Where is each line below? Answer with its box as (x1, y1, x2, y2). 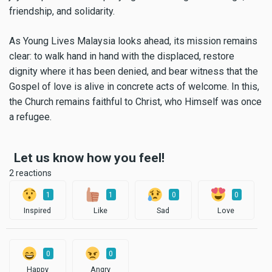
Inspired (24, 206, 52, 216)
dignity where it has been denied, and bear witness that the (9, 65, 258, 77)
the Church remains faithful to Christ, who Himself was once (9, 95, 262, 107)
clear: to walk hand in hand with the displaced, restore (9, 50, 234, 62)
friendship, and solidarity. (9, 5, 115, 18)
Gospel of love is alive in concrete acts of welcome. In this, (9, 80, 259, 92)
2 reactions (9, 168, 52, 178)
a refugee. (9, 110, 52, 123)
